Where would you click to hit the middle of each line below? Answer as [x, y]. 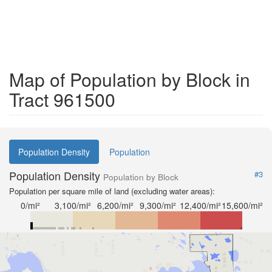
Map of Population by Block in [130, 79]
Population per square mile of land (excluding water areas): [112, 191]
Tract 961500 [62, 99]
